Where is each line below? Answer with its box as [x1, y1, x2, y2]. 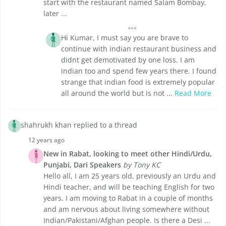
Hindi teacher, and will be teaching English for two [43, 182, 214, 192]
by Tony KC [123, 160, 160, 170]
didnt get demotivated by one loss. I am [61, 55, 195, 65]
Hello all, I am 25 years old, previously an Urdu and [43, 171, 216, 181]
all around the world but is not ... [61, 88, 175, 98]
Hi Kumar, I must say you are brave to [61, 33, 188, 43]
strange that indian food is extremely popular [61, 77, 215, 87]
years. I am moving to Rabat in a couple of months [43, 193, 213, 203]
